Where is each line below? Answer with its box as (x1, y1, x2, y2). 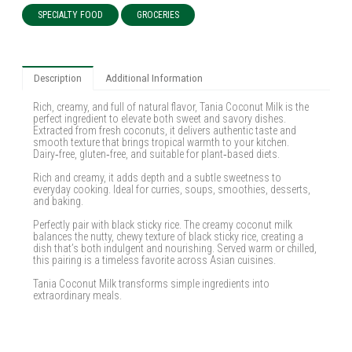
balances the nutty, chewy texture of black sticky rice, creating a (33, 229, 304, 243)
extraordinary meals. (33, 288, 123, 302)
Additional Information (105, 71, 203, 84)
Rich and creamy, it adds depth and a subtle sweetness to (33, 170, 282, 184)
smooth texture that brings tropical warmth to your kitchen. (33, 135, 290, 148)
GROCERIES (137, 9, 180, 21)
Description (34, 71, 82, 84)
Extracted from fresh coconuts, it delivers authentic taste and (33, 123, 297, 137)
